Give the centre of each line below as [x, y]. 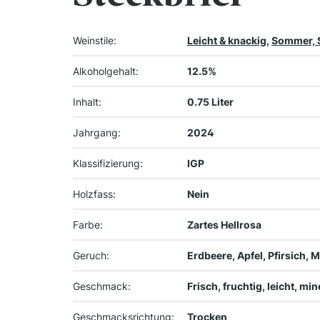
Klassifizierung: [108, 164]
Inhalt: [87, 102]
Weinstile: [95, 41]
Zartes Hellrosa [224, 225]
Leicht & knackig [227, 41]
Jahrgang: [97, 133]
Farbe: [88, 225]
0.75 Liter [210, 102]
